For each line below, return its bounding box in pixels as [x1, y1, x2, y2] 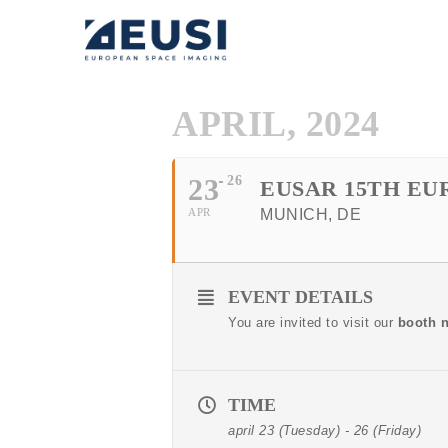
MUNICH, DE [260, 206, 361, 223]
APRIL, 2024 [172, 104, 380, 144]
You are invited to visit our [228, 315, 398, 330]
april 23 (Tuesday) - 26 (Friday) [228, 423, 421, 438]
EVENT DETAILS [228, 287, 373, 307]
